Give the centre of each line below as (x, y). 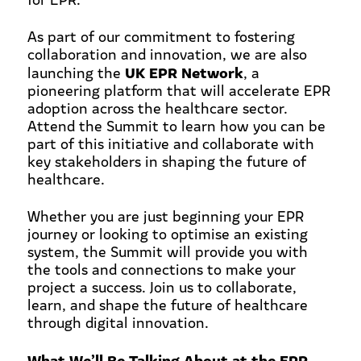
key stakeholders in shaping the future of (166, 161)
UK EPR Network (184, 71)
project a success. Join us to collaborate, (162, 286)
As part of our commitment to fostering (161, 36)
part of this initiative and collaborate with (170, 143)
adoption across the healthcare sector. (157, 108)
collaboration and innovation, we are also (167, 54)
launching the (76, 72)
